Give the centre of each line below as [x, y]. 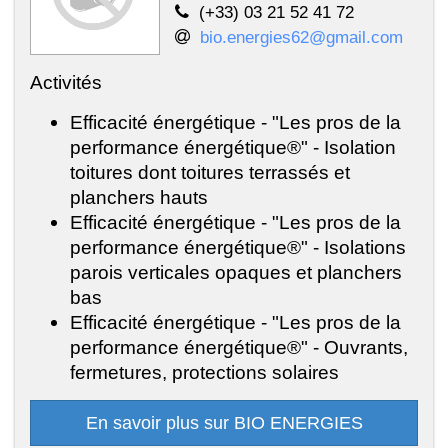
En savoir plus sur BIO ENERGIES [224, 422]
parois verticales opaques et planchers [236, 271]
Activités [66, 81]
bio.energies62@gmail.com [301, 36]
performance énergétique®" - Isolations [238, 246]
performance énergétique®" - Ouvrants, [239, 346]
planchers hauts [139, 196]
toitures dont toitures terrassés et [210, 171]
